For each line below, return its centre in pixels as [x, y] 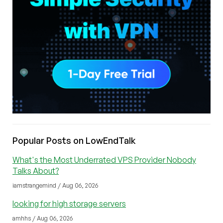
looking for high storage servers [69, 204]
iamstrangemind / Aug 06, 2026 [55, 186]
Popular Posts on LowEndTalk [74, 141]
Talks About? [36, 171]
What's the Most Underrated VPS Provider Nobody [104, 160]
